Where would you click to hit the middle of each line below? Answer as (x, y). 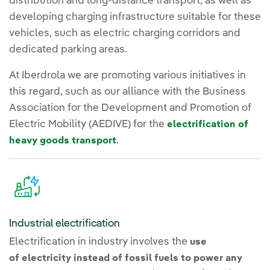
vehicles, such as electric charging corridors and (125, 34)
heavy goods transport (63, 141)
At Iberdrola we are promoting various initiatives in (127, 76)
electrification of (208, 125)
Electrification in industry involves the (99, 242)
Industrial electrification (64, 224)
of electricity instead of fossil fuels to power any (126, 259)
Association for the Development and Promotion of (130, 108)
